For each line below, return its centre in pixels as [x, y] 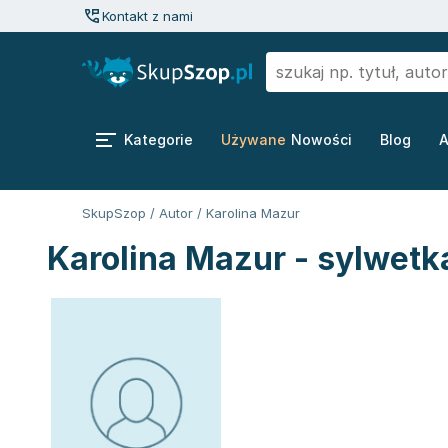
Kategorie [158, 139]
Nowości [321, 139]
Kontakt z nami [147, 16]
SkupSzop [114, 213]
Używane [253, 139]
